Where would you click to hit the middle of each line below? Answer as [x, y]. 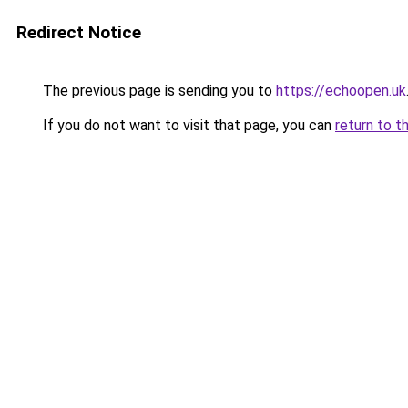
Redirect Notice [79, 32]
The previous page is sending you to [158, 91]
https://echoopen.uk [341, 91]
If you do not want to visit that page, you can [187, 125]
